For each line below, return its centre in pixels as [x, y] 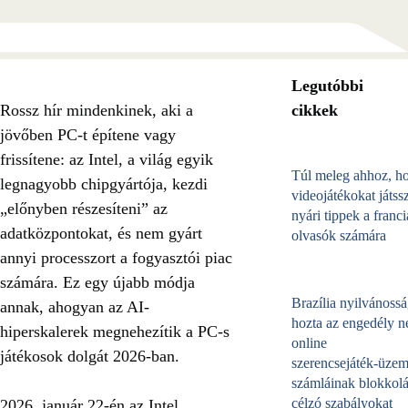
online [309, 342]
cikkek [315, 110]
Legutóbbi [327, 85]
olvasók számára [339, 235]
